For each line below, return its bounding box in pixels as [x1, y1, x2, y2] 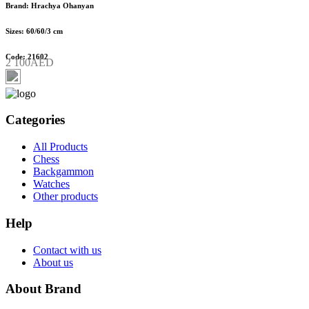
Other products [33, 190, 98, 203]
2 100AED [6, 56, 54, 68]
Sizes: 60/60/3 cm [6, 26, 63, 35]
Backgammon [33, 166, 94, 178]
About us [33, 256, 73, 268]
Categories [6, 112, 65, 128]
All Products [33, 141, 88, 153]
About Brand [6, 281, 81, 297]
